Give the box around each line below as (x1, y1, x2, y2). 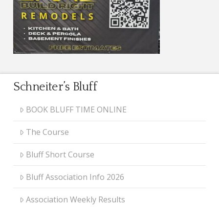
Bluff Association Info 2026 (26, 171, 125, 182)
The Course (26, 127, 69, 138)
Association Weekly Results (26, 194, 126, 205)
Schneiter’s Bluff (13, 80, 97, 93)
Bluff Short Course (26, 149, 95, 160)
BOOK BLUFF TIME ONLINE (26, 104, 127, 115)
